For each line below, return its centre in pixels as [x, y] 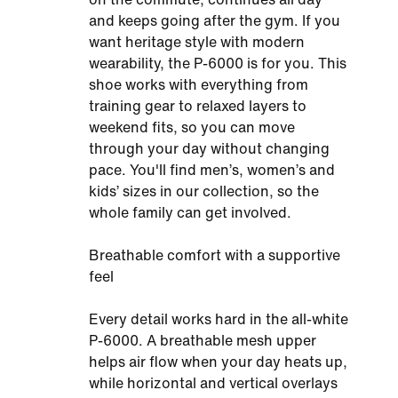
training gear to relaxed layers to [198, 106]
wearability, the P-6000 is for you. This [218, 64]
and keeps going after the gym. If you [215, 21]
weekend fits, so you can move [192, 127]
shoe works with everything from [199, 85]
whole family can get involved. [190, 213]
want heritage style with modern [197, 42]
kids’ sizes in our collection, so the [204, 191]
